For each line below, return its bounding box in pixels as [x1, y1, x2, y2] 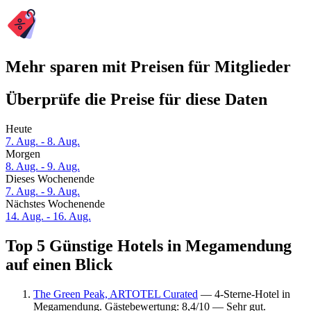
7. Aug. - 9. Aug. [6, 185, 80, 198]
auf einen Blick [6, 255, 112, 274]
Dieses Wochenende [6, 173, 94, 185]
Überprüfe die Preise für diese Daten [6, 90, 267, 109]
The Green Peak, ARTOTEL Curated [33, 287, 198, 300]
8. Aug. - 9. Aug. [6, 160, 80, 173]
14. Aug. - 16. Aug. [6, 210, 91, 223]
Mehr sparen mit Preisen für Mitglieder [6, 58, 291, 76]
